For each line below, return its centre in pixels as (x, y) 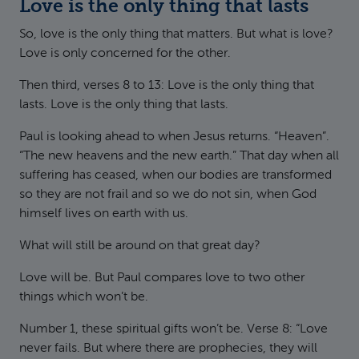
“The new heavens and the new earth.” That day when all (179, 156)
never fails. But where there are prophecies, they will (168, 349)
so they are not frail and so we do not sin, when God (168, 195)
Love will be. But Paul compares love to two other (162, 278)
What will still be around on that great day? (139, 246)
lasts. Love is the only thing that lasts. (124, 105)
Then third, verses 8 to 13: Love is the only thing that (167, 86)
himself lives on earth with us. (104, 214)
